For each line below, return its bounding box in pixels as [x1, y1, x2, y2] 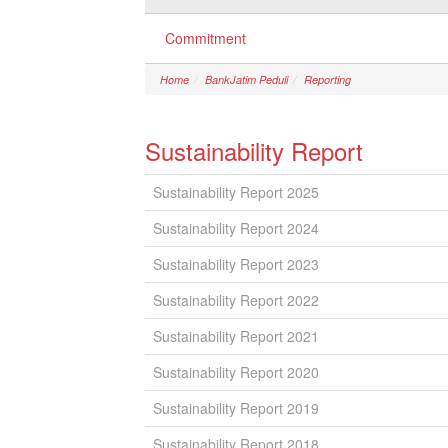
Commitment [165, 28, 246, 48]
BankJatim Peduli [205, 72, 288, 87]
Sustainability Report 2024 [153, 218, 319, 238]
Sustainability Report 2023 [153, 254, 319, 274]
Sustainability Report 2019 [153, 398, 319, 418]
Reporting [304, 72, 351, 87]
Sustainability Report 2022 [153, 290, 319, 310]
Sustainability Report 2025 [153, 182, 319, 202]
